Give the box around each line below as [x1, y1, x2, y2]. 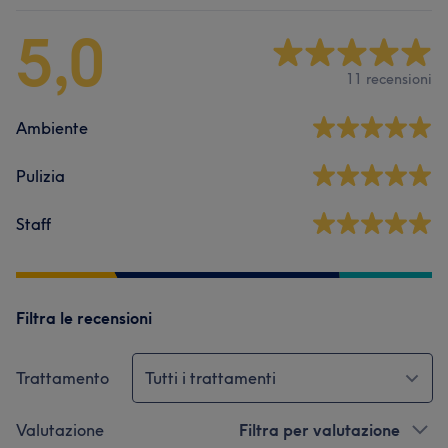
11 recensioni [346, 69, 432, 88]
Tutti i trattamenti [145, 368, 276, 388]
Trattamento [16, 368, 109, 388]
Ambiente [16, 118, 88, 138]
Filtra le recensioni [16, 308, 152, 328]
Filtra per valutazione [239, 420, 400, 440]
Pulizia [16, 166, 65, 186]
